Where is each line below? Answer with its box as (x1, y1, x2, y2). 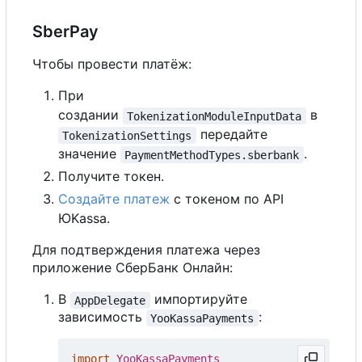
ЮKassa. (58, 210, 110, 227)
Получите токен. (58, 168, 164, 185)
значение (58, 145, 120, 162)
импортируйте (149, 291, 251, 308)
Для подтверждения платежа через (32, 242, 260, 259)
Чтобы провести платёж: (32, 56, 192, 73)
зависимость (58, 309, 146, 326)
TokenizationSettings (62, 128, 192, 142)
